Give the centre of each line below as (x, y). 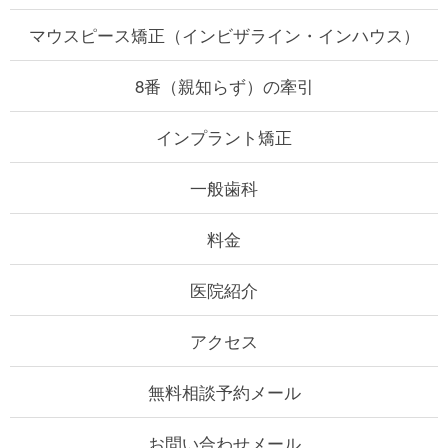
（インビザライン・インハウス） (292, 34)
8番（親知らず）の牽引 (224, 85)
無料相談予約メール (224, 391)
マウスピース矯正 (96, 34)
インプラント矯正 (224, 136)
